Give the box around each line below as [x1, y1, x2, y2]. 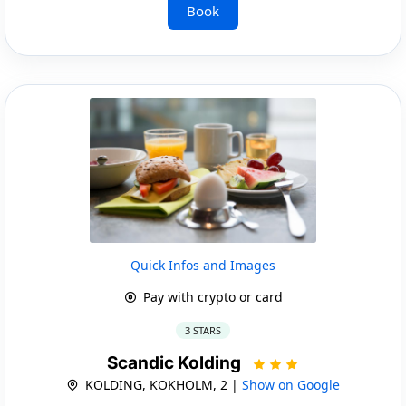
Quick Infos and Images [130, 256, 275, 274]
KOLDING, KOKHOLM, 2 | [82, 375, 242, 393]
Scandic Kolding [107, 352, 245, 373]
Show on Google [242, 375, 340, 393]
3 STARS [185, 323, 221, 337]
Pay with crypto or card [139, 287, 283, 305]
